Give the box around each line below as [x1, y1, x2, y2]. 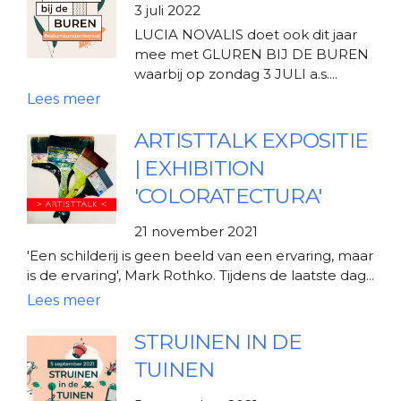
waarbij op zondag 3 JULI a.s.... [134, 64, 337, 82]
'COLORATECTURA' [134, 183, 321, 209]
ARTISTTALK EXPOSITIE [134, 127, 368, 153]
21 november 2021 [134, 222, 258, 240]
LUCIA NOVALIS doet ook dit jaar [134, 25, 357, 43]
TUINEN [134, 356, 215, 382]
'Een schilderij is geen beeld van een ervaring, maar [27, 246, 373, 264]
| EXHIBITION [134, 155, 265, 181]
